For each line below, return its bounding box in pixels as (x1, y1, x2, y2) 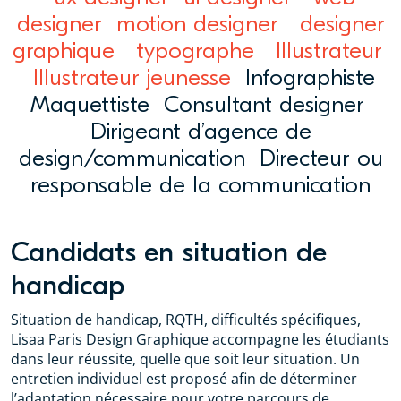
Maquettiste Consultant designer (30, 90, 371, 118)
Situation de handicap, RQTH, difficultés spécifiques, (11, 309, 361, 329)
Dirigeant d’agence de (90, 117, 311, 145)
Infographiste (231, 64, 382, 91)
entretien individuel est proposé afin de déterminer (11, 368, 357, 388)
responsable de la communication (30, 171, 371, 199)
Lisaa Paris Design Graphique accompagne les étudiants (11, 328, 389, 349)
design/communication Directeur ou (18, 144, 383, 172)
